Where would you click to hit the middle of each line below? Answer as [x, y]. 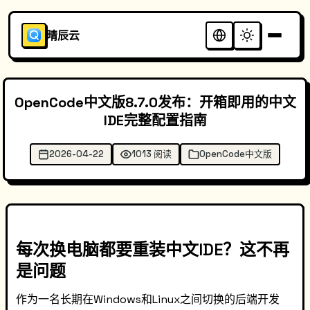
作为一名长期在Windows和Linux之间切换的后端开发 [148, 299]
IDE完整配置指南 [155, 120]
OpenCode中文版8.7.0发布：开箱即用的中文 [155, 102]
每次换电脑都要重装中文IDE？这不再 [153, 249]
